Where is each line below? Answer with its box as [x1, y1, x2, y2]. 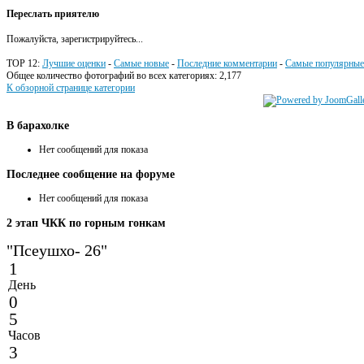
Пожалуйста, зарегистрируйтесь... [6, 32, 143, 45]
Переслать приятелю [6, 7, 99, 19]
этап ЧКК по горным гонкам [12, 215, 166, 229]
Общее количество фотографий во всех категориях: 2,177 [6, 69, 241, 81]
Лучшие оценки [42, 57, 106, 69]
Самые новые [114, 57, 169, 69]
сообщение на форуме [59, 167, 175, 180]
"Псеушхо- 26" [6, 240, 107, 259]
